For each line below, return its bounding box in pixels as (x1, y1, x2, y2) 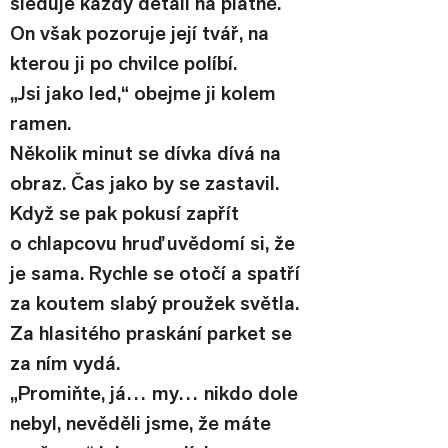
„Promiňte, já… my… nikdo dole (10, 380, 303, 406)
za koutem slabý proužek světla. (10, 290, 304, 316)
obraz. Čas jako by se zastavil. (10, 170, 284, 196)
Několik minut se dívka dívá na (10, 140, 286, 166)
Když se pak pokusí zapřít (10, 200, 244, 226)
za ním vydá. (10, 350, 120, 376)
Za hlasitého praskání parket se (10, 320, 297, 346)
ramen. (10, 110, 71, 136)
